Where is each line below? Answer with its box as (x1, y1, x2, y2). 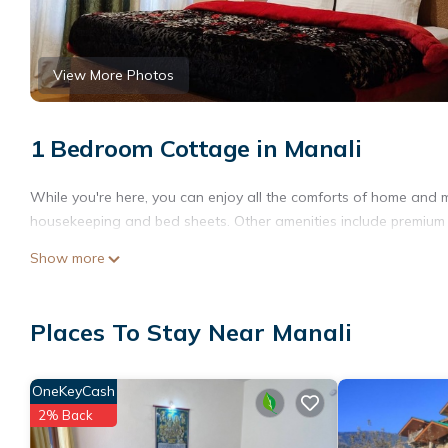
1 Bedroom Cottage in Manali (30, 133, 362, 164)
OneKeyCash (32, 381, 115, 400)
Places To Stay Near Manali (30, 316, 352, 347)
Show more (30, 249, 105, 268)
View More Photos (53, 66, 174, 85)
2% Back (38, 406, 93, 423)
